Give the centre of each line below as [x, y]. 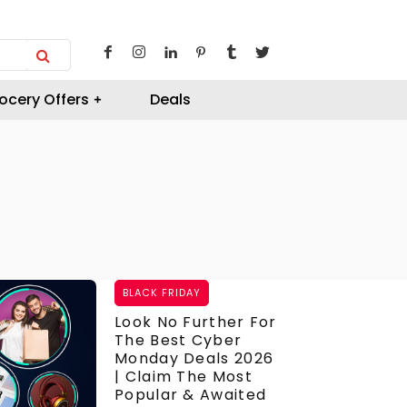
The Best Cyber [179, 340]
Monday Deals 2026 [194, 358]
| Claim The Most [184, 377]
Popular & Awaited [191, 395]
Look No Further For [196, 322]
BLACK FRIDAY [162, 293]
